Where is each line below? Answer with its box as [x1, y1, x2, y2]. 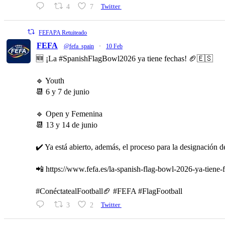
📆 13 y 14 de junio [36, 120, 97, 129]
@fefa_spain [64, 42, 94, 50]
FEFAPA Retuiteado [39, 29, 87, 36]
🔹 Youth [36, 76, 64, 85]
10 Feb [106, 42, 123, 50]
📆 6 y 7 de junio [36, 87, 89, 96]
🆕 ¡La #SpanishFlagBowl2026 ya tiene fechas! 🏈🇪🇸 [36, 54, 213, 63]
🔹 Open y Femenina [36, 109, 102, 118]
